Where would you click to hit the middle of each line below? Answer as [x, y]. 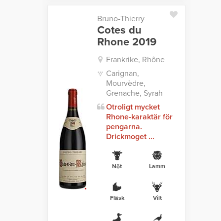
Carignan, [122, 74]
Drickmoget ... [130, 137]
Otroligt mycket [133, 107]
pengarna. [124, 127]
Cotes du [119, 30]
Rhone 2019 [127, 42]
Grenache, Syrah [134, 93]
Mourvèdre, [126, 84]
